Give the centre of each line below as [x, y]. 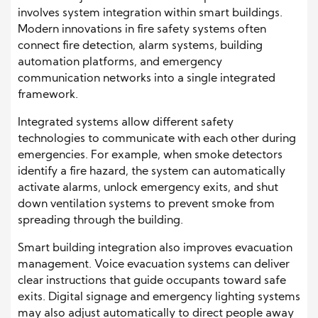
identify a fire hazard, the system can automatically [152, 172]
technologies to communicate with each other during [157, 139]
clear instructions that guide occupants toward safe [152, 281]
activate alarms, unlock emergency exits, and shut [148, 188]
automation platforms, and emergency [120, 63]
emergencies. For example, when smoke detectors [150, 156]
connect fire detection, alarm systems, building [140, 46]
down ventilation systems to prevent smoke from [146, 205]
